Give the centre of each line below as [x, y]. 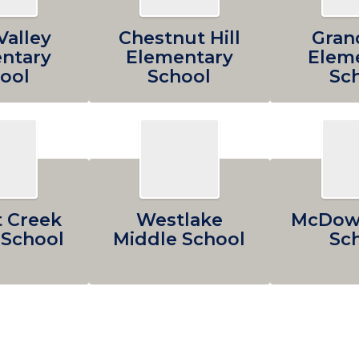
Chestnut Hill [179, 38]
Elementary [179, 57]
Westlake [179, 220]
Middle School [179, 239]
